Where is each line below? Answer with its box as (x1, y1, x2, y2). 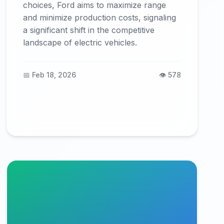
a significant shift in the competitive (23, 25, 155, 35)
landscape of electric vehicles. (23, 37, 137, 47)
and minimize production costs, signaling (23, 12, 176, 22)
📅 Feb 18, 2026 (23, 70, 76, 79)
